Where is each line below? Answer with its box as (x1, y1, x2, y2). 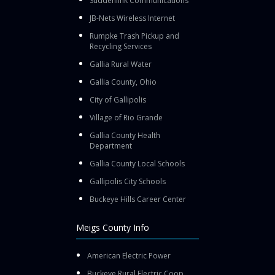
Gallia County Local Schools (90, 158, 185, 169)
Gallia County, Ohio (90, 76, 157, 87)
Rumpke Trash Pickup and (90, 30, 179, 41)
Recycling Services (90, 41, 152, 52)
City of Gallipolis (90, 94, 146, 105)
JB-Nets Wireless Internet (90, 12, 175, 23)
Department (90, 140, 132, 151)
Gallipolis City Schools (90, 176, 166, 187)
